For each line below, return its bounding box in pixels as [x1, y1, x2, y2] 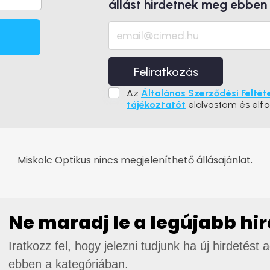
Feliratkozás [133, 64, 198, 79]
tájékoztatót [127, 99, 186, 110]
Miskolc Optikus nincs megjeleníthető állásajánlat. [17, 153, 253, 167]
